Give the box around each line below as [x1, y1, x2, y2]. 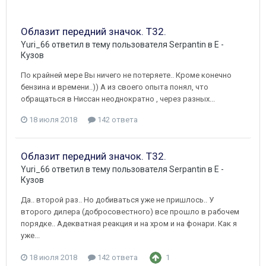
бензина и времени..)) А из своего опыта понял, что [21, 82, 208, 91]
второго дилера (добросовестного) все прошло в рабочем [21, 207, 239, 216]
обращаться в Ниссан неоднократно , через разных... [21, 94, 215, 103]
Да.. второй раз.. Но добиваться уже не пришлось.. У [21, 195, 214, 204]
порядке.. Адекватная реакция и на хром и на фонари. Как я [21, 218, 237, 228]
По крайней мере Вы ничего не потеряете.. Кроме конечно [21, 70, 232, 80]
